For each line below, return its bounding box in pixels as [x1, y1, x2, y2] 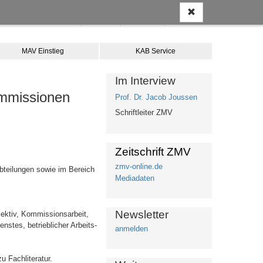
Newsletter [115, 208, 168, 221]
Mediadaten [115, 174, 154, 183]
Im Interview [115, 75, 176, 87]
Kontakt [94, 18, 116, 25]
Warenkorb [178, 18, 210, 25]
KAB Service [136, 47, 176, 55]
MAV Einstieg [21, 47, 64, 55]
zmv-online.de [115, 162, 163, 171]
